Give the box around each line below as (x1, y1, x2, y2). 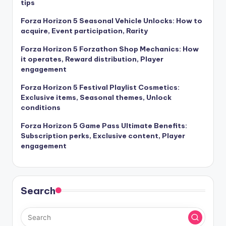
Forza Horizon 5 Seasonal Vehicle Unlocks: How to (21, 16, 202, 25)
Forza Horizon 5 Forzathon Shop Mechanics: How (21, 44, 199, 53)
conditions (21, 102, 61, 112)
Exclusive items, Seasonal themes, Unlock (21, 92, 172, 102)
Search (21, 184, 55, 197)
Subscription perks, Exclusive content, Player (21, 131, 185, 140)
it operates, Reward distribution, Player (21, 54, 163, 64)
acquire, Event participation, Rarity (21, 26, 148, 35)
